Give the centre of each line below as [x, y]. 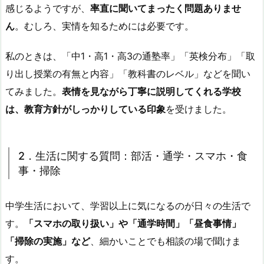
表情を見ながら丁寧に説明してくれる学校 [151, 92]
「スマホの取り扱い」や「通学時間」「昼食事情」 [133, 224]
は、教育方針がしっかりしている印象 [85, 109]
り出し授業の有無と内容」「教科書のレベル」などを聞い [128, 74]
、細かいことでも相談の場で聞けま [166, 241]
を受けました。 [199, 109]
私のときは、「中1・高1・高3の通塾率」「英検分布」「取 [130, 56]
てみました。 [34, 92]
